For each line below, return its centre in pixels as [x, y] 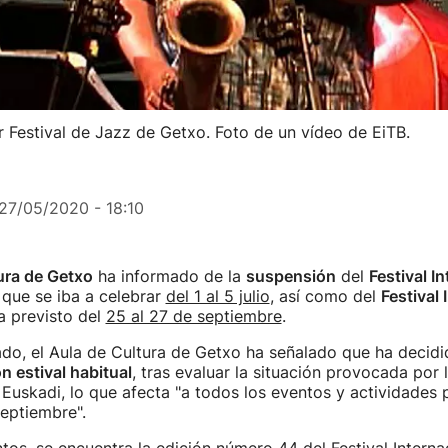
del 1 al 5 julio [217, 296]
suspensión [290, 276]
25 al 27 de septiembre [193, 316]
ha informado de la [169, 276]
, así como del [325, 296]
